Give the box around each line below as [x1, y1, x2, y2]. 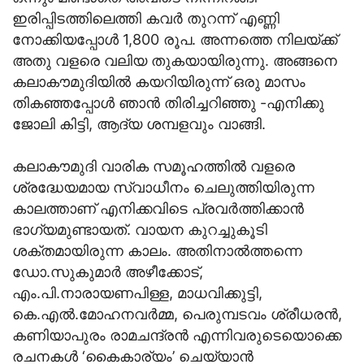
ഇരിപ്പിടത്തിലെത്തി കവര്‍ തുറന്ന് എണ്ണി [12, 10, 279, 28]
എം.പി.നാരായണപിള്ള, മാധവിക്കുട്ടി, [12, 284, 262, 302]
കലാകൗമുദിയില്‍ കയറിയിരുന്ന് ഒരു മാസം [12, 73, 305, 91]
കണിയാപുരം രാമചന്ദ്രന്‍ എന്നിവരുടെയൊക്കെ [12, 327, 341, 344]
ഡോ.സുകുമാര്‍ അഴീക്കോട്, [12, 263, 203, 281]
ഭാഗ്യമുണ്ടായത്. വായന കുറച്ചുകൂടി [12, 221, 267, 239]
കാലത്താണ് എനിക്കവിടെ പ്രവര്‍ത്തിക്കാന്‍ [12, 200, 304, 218]
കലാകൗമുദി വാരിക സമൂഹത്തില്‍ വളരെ [12, 158, 295, 175]
